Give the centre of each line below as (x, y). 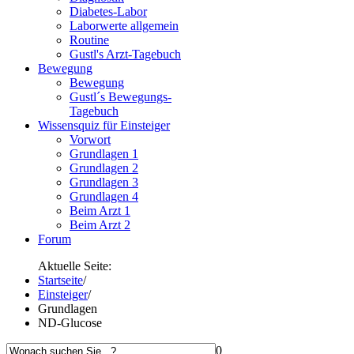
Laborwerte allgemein (124, 26)
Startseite (60, 280)
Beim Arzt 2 (100, 225)
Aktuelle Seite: (75, 266)
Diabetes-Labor (108, 11)
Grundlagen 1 (104, 154)
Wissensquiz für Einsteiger (104, 125)
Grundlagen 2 (104, 168)
